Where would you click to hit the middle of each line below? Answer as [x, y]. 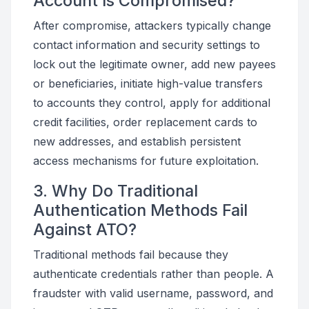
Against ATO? [85, 229]
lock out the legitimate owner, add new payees [154, 64]
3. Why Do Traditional [116, 191]
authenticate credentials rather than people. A [153, 274]
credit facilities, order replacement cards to [145, 122]
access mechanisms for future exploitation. [146, 161]
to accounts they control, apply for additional [152, 103]
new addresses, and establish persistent [137, 141]
